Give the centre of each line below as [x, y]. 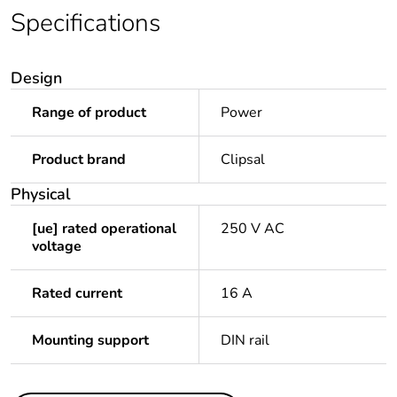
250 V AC [253, 229]
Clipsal [243, 160]
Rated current [77, 294]
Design [36, 78]
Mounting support [90, 341]
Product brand [79, 160]
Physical [41, 195]
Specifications [86, 23]
